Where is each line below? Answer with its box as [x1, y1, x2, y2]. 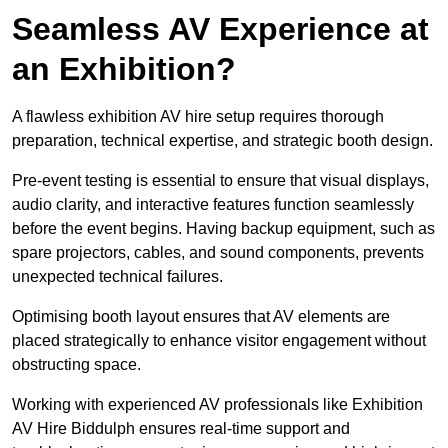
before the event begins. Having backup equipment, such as [12, 220, 435, 238]
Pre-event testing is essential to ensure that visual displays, [12, 172, 429, 190]
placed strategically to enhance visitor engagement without [12, 332, 426, 350]
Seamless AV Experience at [12, 11, 429, 48]
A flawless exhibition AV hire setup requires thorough [12, 108, 384, 126]
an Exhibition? [12, 51, 236, 88]
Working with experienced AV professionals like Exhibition [12, 396, 423, 414]
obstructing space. [12, 356, 141, 374]
